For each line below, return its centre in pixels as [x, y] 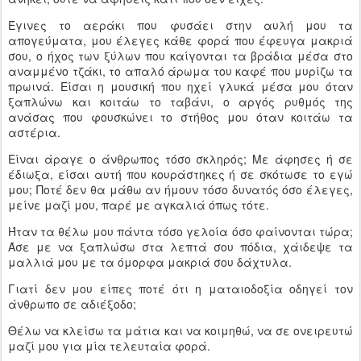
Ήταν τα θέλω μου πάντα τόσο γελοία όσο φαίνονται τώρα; [180, 231]
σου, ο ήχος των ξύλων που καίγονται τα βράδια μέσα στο [180, 56]
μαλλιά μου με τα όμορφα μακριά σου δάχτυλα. [151, 262]
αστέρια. [34, 132]
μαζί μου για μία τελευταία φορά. [111, 346]
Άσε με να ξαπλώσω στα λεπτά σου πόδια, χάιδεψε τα [180, 247]
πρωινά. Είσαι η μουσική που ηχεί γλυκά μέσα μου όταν [180, 86]
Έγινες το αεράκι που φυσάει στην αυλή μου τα [180, 25]
